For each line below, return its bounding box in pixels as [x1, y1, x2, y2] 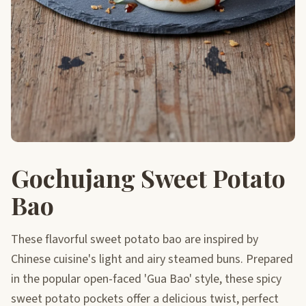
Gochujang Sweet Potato [11, 161, 286, 194]
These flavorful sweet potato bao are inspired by [11, 230, 258, 248]
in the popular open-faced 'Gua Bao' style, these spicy [11, 270, 281, 288]
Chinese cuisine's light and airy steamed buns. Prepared [11, 250, 293, 268]
